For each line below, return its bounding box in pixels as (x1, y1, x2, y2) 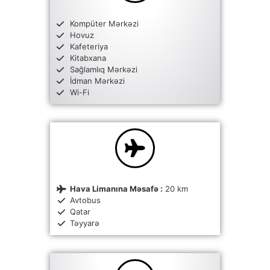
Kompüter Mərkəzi (69, 19, 139, 28)
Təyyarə (69, 218, 99, 228)
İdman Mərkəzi (69, 76, 125, 86)
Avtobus (69, 195, 101, 205)
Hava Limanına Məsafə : (69, 184, 163, 193)
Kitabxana (69, 53, 106, 63)
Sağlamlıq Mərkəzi (69, 64, 137, 74)
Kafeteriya (69, 42, 108, 51)
